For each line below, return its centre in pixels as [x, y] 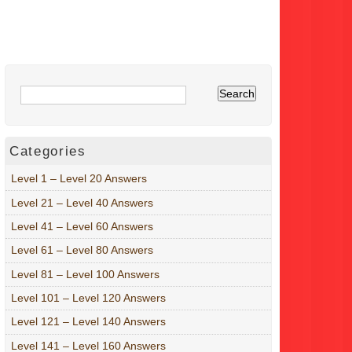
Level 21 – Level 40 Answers [82, 202]
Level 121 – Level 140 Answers [88, 322]
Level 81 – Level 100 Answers [85, 274]
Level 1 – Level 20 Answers [79, 179]
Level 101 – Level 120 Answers [88, 298]
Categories [48, 151]
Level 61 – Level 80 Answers [82, 250]
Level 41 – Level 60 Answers [82, 226]
